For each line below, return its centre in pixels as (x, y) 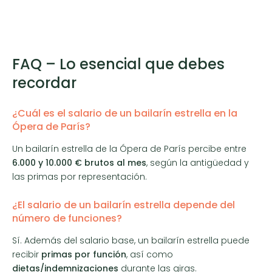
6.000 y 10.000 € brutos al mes (79, 162)
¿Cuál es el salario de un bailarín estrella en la (125, 113)
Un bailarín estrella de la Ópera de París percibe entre (129, 148)
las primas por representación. (80, 176)
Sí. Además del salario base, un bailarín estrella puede (131, 240)
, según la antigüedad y (198, 162)
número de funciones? (67, 218)
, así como (150, 254)
